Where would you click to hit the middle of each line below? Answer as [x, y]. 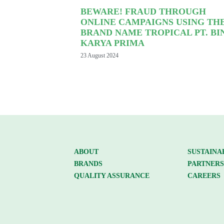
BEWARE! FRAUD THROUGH [143, 12]
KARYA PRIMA [113, 43]
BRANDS [88, 164]
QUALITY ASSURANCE [111, 176]
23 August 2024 [100, 56]
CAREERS [204, 176]
